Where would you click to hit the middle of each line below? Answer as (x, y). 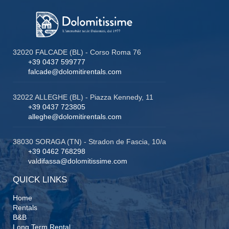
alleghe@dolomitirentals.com (75, 116)
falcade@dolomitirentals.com (75, 71)
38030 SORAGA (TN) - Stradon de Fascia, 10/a (89, 142)
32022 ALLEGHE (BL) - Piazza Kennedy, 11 (83, 97)
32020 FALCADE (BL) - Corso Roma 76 (77, 52)
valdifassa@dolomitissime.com (78, 161)
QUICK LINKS (40, 180)
